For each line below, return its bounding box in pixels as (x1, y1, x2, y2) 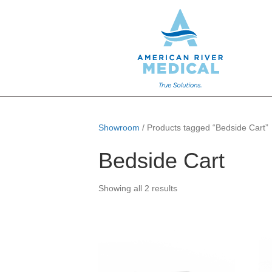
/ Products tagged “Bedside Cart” (140, 123, 268, 132)
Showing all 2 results (98, 183, 177, 193)
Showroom (98, 123, 140, 132)
